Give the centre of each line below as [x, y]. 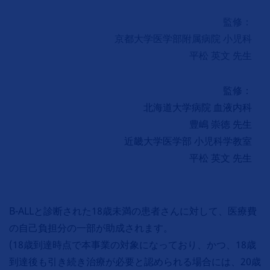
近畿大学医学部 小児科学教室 [188, 141]
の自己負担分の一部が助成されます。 [91, 228]
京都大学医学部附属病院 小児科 [183, 39]
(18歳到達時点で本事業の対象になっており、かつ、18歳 [133, 245]
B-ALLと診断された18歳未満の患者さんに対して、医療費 [133, 211]
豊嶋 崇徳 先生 [221, 124]
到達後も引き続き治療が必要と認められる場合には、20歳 [135, 262]
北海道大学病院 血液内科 [198, 107]
